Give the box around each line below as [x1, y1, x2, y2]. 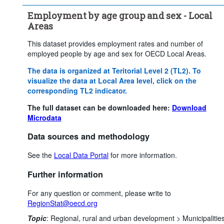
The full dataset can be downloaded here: [27, 102, 172, 112]
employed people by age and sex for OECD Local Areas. [27, 48, 206, 58]
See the [27, 150, 54, 160]
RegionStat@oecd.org [27, 198, 97, 208]
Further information [27, 168, 103, 180]
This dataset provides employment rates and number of [27, 38, 203, 48]
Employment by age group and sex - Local [27, 9, 212, 21]
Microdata [27, 112, 61, 122]
